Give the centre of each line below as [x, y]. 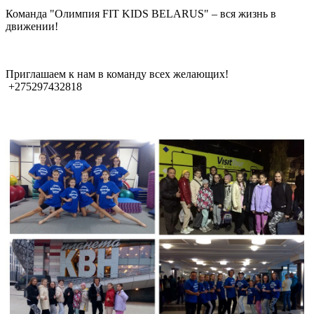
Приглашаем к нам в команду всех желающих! [118, 74]
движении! [32, 27]
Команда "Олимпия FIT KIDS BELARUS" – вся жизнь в [141, 14]
